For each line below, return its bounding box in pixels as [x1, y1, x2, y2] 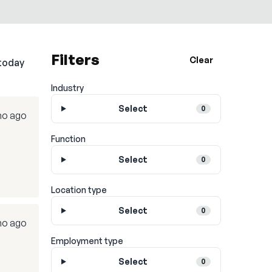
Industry [51, 83, 84, 93]
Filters [51, 50, 100, 69]
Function [51, 134, 86, 144]
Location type [51, 185, 107, 195]
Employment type [51, 236, 123, 246]
